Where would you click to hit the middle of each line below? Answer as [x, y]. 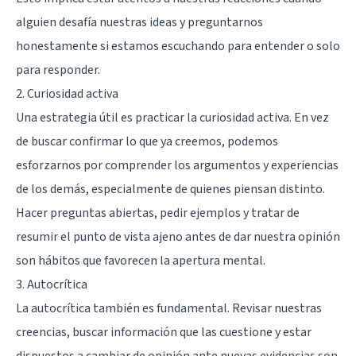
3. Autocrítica [52, 284]
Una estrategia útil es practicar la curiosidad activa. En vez [172, 117]
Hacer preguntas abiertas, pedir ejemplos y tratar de [158, 213]
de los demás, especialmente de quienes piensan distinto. [170, 189]
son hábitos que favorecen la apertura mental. [141, 260]
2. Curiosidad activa [67, 93]
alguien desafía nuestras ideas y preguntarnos [139, 22]
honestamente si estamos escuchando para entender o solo [178, 46]
